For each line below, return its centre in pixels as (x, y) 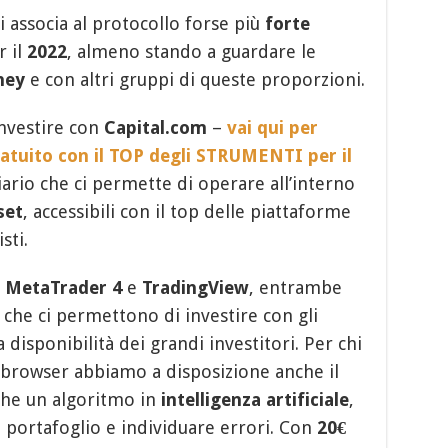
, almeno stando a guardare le (191, 51)
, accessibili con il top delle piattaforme (186, 211)
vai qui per (272, 127)
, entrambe (295, 287)
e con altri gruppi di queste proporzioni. (194, 79)
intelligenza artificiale (254, 399)
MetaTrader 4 (63, 287)
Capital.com (155, 127)
